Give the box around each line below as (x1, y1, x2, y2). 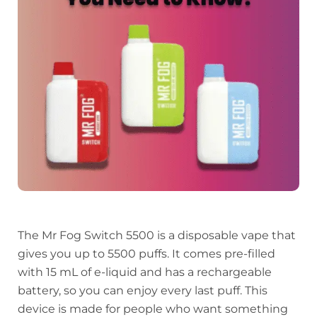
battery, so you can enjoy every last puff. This (18, 284, 267, 298)
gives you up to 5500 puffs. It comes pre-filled (18, 247, 275, 261)
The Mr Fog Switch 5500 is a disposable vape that (18, 229, 296, 243)
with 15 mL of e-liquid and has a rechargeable (18, 265, 272, 279)
